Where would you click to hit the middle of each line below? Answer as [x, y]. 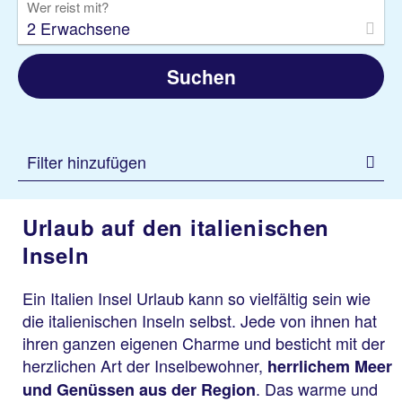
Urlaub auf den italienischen [176, 227]
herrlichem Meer [330, 367]
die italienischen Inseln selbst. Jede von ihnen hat [200, 321]
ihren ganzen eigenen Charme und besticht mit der [204, 343]
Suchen [201, 76]
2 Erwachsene [79, 28]
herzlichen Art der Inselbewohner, [145, 366]
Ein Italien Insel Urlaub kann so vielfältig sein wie [197, 298]
